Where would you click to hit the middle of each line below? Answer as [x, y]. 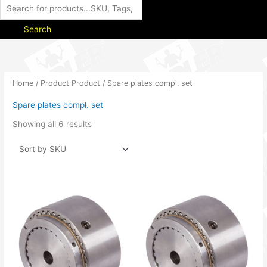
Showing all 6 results [52, 124]
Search [38, 29]
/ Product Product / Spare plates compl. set [113, 83]
